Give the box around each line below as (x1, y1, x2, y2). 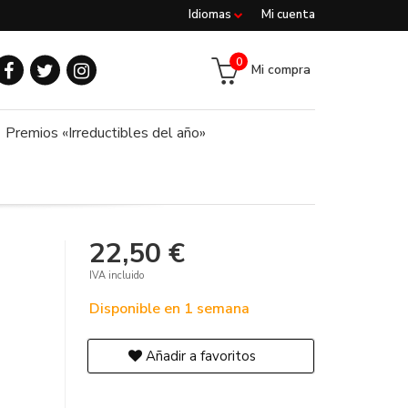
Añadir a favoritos (142, 347, 257, 365)
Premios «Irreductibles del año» (5, 123, 206, 143)
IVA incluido (89, 269, 145, 282)
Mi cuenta (261, 6, 315, 23)
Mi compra (251, 60, 311, 78)
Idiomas (189, 6, 234, 23)
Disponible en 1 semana (89, 299, 250, 319)
